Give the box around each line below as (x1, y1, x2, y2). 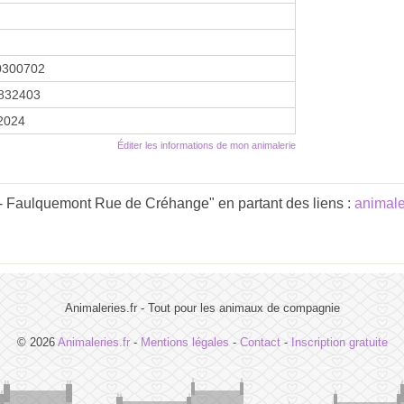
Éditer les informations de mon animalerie (117, 139, 296, 151)
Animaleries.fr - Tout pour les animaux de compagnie (64, 300, 340, 315)
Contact (239, 335, 280, 349)
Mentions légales (140, 335, 229, 349)
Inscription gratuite (290, 335, 388, 349)
